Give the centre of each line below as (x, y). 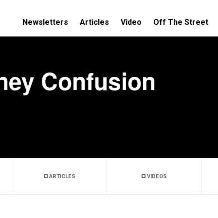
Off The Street (181, 22)
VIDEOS (156, 176)
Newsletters (45, 22)
